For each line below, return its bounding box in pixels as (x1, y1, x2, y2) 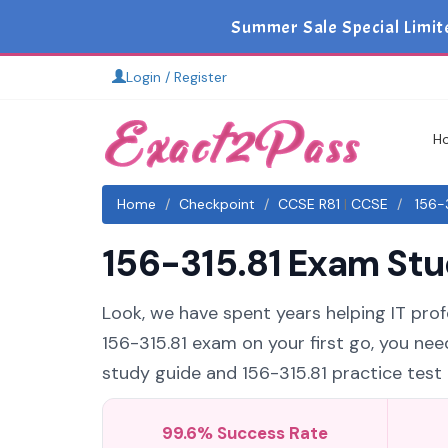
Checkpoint (179, 195, 255, 213)
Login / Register (126, 68, 227, 86)
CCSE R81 (278, 195, 340, 213)
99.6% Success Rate (161, 422, 328, 444)
